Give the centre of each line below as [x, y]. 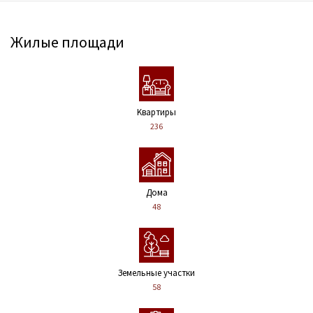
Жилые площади [67, 42]
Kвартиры [156, 112]
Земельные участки [156, 273]
